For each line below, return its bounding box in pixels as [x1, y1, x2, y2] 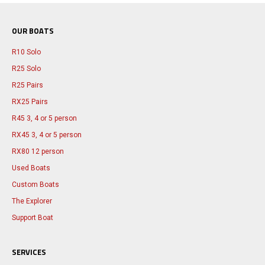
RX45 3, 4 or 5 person [12, 130, 82, 139]
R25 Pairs [12, 80, 43, 89]
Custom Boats [12, 180, 59, 189]
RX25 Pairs [12, 97, 48, 106]
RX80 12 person [12, 147, 64, 156]
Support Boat [12, 213, 53, 222]
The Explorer [12, 196, 52, 205]
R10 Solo [12, 47, 41, 56]
